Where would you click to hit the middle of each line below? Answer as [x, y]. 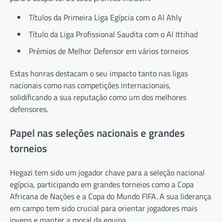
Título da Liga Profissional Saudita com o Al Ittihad [113, 34]
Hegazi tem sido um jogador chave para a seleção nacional [107, 172]
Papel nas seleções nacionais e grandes [97, 133]
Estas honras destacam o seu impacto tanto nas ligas [99, 73]
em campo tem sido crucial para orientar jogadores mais [104, 208]
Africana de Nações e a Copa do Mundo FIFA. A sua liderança [111, 196]
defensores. [29, 109]
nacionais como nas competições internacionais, [90, 85]
